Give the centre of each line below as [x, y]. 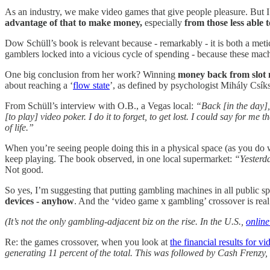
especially [163, 23]
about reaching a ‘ [39, 86]
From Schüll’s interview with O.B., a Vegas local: [100, 106]
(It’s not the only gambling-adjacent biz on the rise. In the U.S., [125, 222]
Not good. [24, 170]
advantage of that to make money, [75, 23]
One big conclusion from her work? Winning [90, 75]
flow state [91, 86]
